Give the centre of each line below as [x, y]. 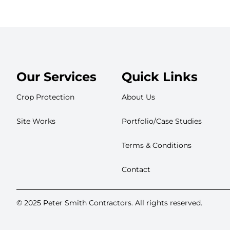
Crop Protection [45, 97]
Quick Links [159, 77]
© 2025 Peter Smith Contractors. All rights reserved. [109, 203]
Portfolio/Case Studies [161, 121]
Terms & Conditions [156, 146]
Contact [136, 170]
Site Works [36, 121]
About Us [138, 97]
